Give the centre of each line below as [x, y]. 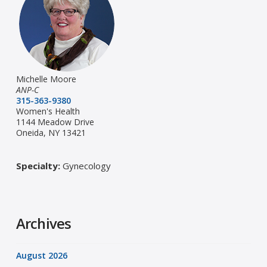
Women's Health [48, 111]
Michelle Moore [46, 79]
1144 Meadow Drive [55, 122]
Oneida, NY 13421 [51, 133]
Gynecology [85, 166]
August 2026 [41, 256]
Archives [44, 223]
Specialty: [38, 166]
